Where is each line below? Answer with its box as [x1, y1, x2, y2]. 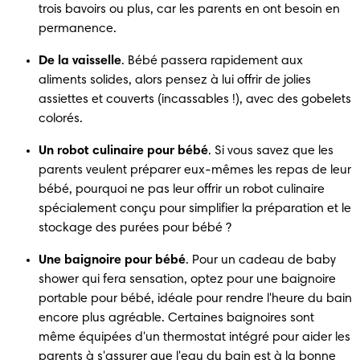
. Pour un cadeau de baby [186, 253, 336, 267]
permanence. [39, 22, 117, 35]
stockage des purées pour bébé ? [39, 221, 231, 235]
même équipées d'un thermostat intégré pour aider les [39, 330, 350, 344]
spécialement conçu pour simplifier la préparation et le [39, 202, 351, 215]
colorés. [39, 112, 83, 125]
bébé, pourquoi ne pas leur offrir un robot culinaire [39, 182, 325, 196]
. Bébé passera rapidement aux [121, 54, 303, 67]
